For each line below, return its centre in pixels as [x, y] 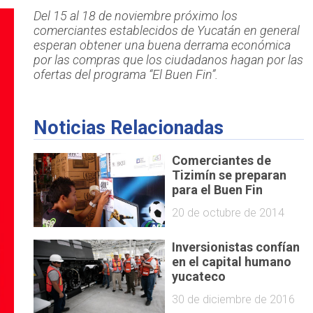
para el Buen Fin [218, 189]
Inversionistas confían [236, 247]
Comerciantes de [222, 160]
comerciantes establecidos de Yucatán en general [166, 31]
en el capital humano [232, 262]
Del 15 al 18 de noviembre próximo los [135, 16]
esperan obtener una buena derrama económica [162, 45]
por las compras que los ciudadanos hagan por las [168, 60]
